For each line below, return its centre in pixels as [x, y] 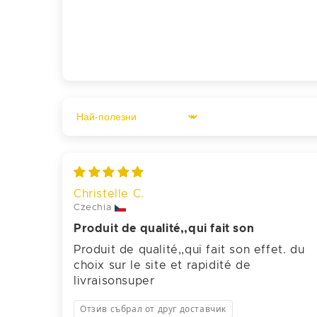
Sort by [94, 123]
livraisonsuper [114, 281]
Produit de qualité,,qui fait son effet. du [189, 249]
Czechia [93, 207]
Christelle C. [109, 194]
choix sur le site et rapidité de [162, 265]
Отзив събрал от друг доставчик [153, 309]
